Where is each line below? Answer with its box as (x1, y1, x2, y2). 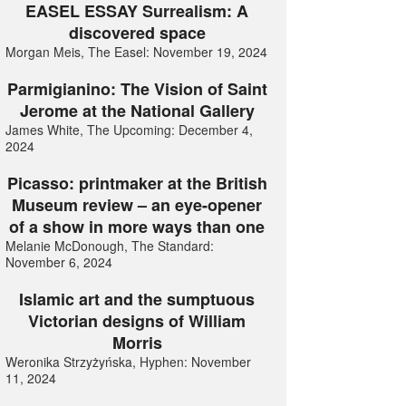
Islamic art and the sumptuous (19, 286, 256, 311)
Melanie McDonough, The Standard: (5, 236, 215, 255)
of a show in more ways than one (9, 214, 266, 238)
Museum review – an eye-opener (12, 192, 263, 217)
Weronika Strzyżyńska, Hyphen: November (5, 352, 252, 371)
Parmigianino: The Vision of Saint (6, 76, 267, 101)
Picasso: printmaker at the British (6, 170, 267, 195)
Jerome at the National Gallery (19, 98, 255, 122)
